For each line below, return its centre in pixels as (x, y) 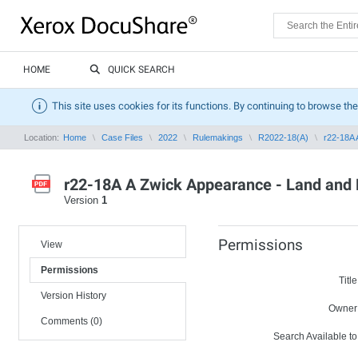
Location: (43, 137)
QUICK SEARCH (141, 70)
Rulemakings (218, 137)
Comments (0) (72, 321)
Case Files (122, 137)
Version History (74, 296)
